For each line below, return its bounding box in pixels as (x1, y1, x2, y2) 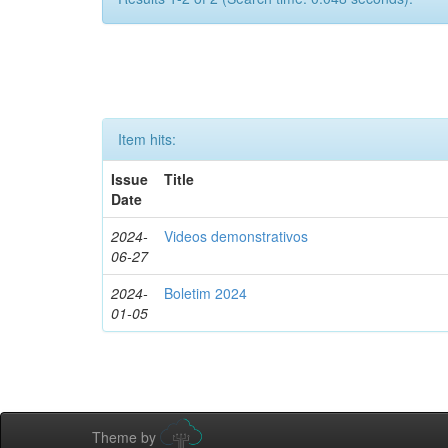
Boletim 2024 (164, 283, 248, 303)
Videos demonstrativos (164, 226, 309, 246)
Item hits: (118, 129, 176, 149)
